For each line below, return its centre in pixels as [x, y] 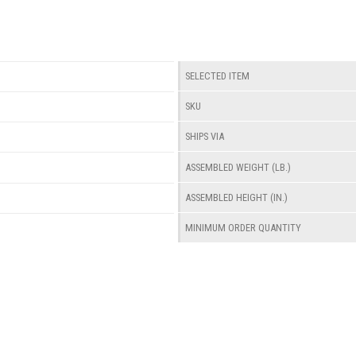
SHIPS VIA [205, 137]
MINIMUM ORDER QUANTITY [244, 227]
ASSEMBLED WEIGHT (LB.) [238, 167]
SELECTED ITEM [218, 76]
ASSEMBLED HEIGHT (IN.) [237, 197]
